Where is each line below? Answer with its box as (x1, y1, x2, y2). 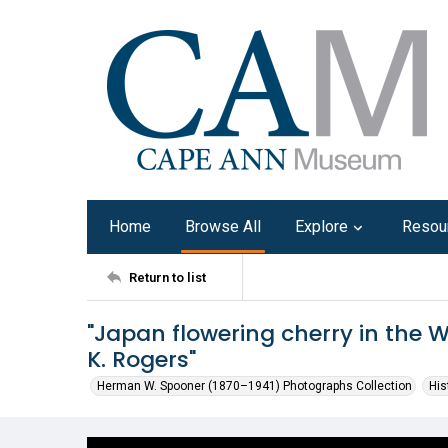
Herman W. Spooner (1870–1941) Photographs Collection (97, 379, 412, 393)
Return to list (129, 269, 206, 285)
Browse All (185, 217, 261, 236)
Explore (295, 217, 348, 236)
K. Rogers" (87, 344, 196, 375)
